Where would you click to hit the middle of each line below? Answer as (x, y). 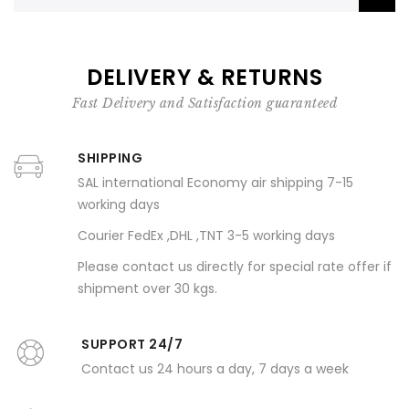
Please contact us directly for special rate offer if (235, 267)
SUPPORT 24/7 (132, 344)
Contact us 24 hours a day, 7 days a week (215, 369)
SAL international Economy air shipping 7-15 (215, 183)
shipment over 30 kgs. (147, 288)
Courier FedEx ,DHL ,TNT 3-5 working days (206, 236)
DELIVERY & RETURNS (204, 77)
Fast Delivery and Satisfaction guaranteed (204, 103)
